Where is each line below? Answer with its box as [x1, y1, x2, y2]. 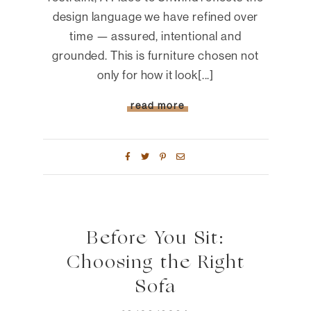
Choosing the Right [66, 253, 245, 273]
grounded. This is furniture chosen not [52, 47, 259, 62]
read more [130, 99, 185, 112]
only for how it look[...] [96, 67, 215, 82]
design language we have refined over [52, 8, 259, 24]
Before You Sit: [86, 229, 225, 249]
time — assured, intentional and [69, 28, 242, 43]
